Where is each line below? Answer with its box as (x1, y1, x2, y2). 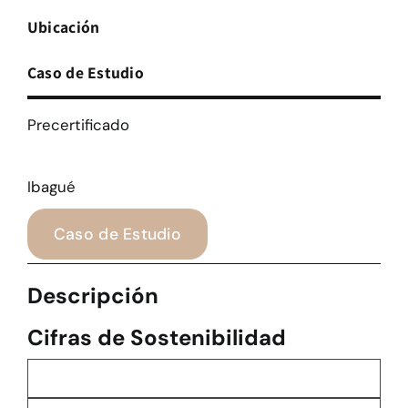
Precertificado (26, 115, 129, 136)
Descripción (26, 281, 158, 311)
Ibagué (26, 177, 76, 198)
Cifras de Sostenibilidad (26, 323, 286, 352)
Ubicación (26, 16, 100, 38)
